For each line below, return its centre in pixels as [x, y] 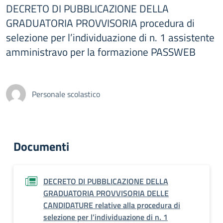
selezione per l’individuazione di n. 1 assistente [110, 37]
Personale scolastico [66, 94]
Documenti [41, 146]
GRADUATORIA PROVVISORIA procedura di [100, 23]
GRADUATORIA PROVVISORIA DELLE [106, 193]
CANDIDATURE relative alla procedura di [112, 205]
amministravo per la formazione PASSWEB [101, 52]
